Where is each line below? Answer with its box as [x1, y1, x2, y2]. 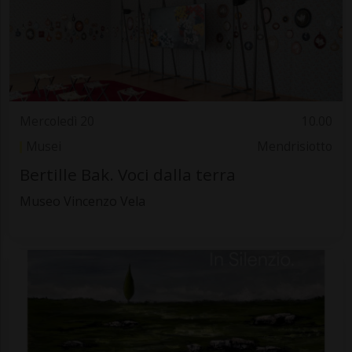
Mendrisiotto [257, 138, 333, 156]
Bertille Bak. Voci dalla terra [19, 163, 236, 185]
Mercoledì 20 [19, 112, 94, 130]
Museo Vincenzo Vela [19, 192, 145, 210]
